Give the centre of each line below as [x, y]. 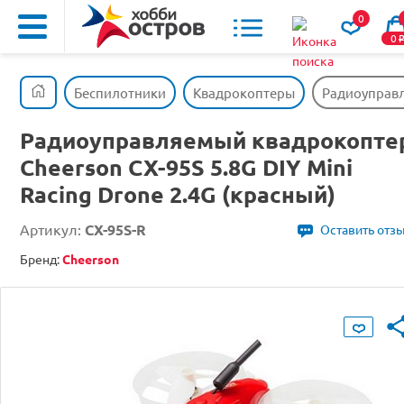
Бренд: [41, 259]
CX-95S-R [115, 230]
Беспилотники [120, 92]
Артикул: [52, 229]
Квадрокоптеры [244, 92]
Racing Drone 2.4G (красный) [178, 194]
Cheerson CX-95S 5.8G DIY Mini [186, 167]
